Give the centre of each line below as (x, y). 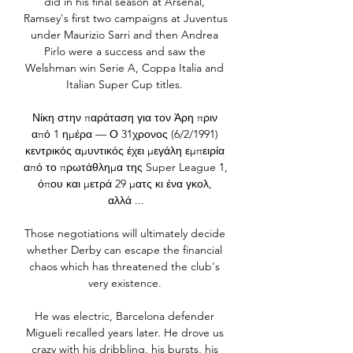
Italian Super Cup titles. (126, 85)
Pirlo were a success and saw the (124, 52)
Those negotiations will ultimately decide (124, 234)
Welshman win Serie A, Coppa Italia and (124, 68)
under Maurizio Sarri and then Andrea (124, 35)
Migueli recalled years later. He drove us (124, 333)
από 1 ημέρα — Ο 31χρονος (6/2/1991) (124, 134)
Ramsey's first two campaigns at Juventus (126, 19)
